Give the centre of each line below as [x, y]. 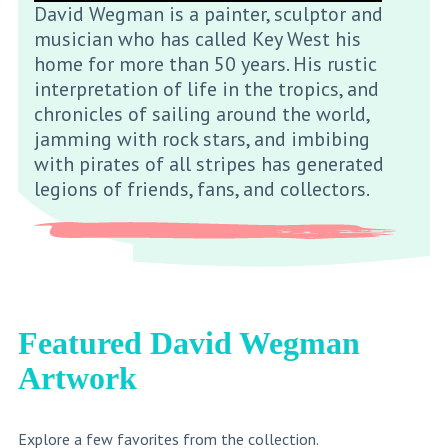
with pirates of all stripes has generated [208, 163]
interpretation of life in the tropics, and [206, 88]
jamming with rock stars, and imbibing [201, 138]
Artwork [77, 377]
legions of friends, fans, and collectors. [201, 188]
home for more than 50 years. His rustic [205, 63]
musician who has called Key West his [197, 38]
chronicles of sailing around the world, [201, 113]
